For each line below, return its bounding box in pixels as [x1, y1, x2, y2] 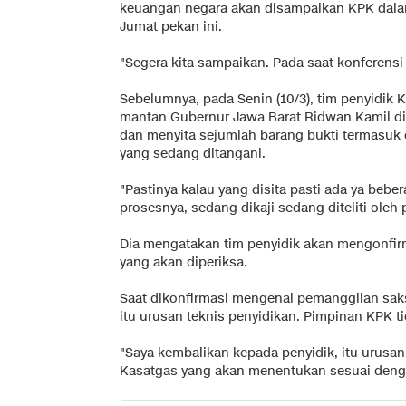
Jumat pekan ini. [120, 17, 222, 35]
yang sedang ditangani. [120, 144, 266, 162]
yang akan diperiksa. [120, 253, 247, 271]
